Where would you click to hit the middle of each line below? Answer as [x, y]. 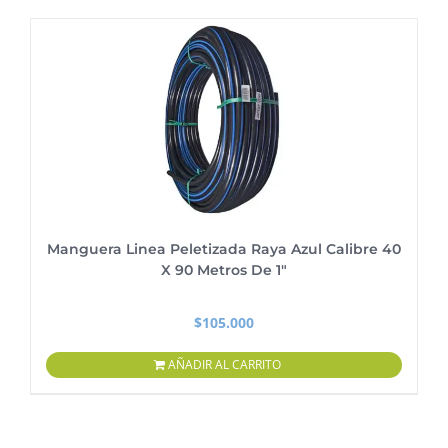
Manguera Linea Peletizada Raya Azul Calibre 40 [224, 249]
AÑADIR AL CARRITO [224, 364]
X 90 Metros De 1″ [224, 270]
